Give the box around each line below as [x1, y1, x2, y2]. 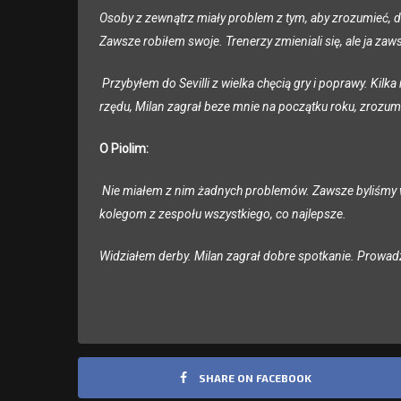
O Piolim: [99, 141, 149, 157]
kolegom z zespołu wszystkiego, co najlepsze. [99, 207, 349, 222]
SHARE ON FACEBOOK [198, 371, 311, 385]
